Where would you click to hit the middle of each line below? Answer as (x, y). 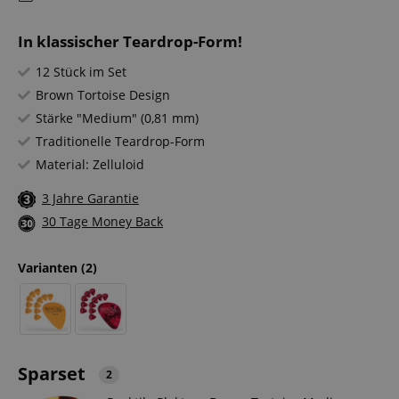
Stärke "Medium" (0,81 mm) (117, 118)
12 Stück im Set (81, 72)
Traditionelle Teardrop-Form (120, 142)
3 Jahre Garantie (90, 199)
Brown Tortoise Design (103, 95)
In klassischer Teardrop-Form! (130, 42)
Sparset (54, 373)
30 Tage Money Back (102, 222)
